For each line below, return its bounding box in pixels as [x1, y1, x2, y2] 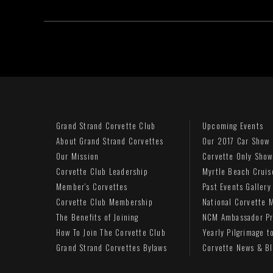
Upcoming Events [202, 119, 263, 132]
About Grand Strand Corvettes [56, 135, 164, 147]
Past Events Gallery [202, 180, 271, 193]
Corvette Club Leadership [56, 165, 148, 177]
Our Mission [56, 150, 99, 162]
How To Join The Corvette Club [56, 226, 166, 238]
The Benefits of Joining [56, 211, 139, 223]
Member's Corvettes [56, 180, 128, 193]
